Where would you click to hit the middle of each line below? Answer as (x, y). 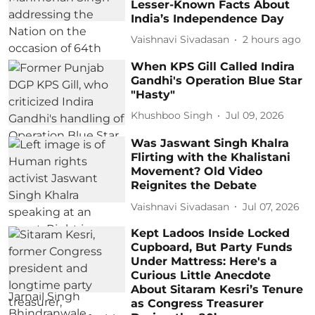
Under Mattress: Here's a (204, 262)
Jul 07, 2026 (271, 206)
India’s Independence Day (208, 18)
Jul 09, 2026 (255, 116)
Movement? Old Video (197, 172)
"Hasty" (153, 94)
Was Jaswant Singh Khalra (210, 143)
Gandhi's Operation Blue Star (217, 80)
